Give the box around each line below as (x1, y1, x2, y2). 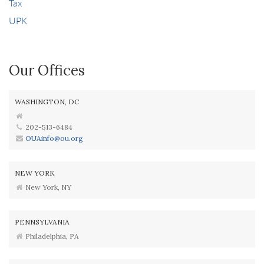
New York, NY (24, 183, 72, 192)
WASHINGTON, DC (15, 97, 79, 106)
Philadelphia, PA (24, 232, 80, 240)
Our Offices (9, 61, 85, 80)
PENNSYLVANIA (15, 217, 70, 226)
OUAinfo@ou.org (25, 134, 84, 143)
